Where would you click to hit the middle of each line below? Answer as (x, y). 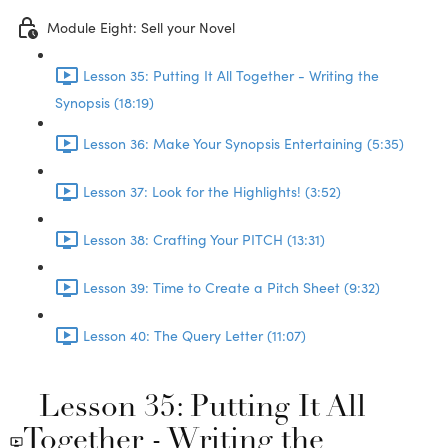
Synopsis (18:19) (104, 102)
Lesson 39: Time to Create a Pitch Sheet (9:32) (231, 287)
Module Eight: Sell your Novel (141, 27)
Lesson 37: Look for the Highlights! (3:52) (212, 191)
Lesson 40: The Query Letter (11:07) (194, 335)
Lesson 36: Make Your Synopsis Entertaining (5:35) (243, 143)
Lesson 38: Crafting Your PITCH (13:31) (204, 239)
